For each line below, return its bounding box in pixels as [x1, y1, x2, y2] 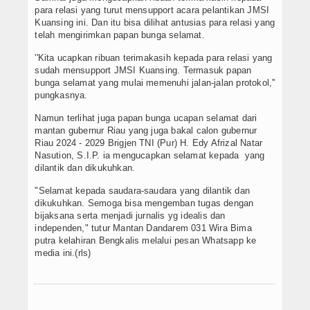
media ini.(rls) [35, 248, 91, 259]
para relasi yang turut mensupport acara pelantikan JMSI [35, 5, 270, 16]
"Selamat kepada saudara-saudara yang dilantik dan [35, 185, 250, 197]
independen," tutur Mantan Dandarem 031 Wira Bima [35, 223, 252, 234]
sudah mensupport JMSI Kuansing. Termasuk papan [35, 65, 252, 76]
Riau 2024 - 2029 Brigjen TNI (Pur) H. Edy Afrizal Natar [35, 138, 263, 149]
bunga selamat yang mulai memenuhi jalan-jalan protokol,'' [35, 77, 275, 89]
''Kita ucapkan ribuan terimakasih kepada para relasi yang [35, 53, 273, 64]
